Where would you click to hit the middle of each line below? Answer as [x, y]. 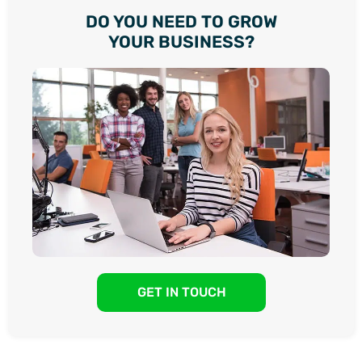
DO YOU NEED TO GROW [181, 21]
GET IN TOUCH [181, 292]
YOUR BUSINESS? [181, 41]
